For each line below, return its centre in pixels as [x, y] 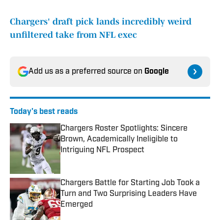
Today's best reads [44, 112]
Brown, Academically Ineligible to [119, 140]
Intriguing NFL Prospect [102, 151]
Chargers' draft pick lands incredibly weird [101, 22]
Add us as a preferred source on [86, 72]
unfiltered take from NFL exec [73, 35]
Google [157, 72]
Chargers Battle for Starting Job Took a [130, 183]
